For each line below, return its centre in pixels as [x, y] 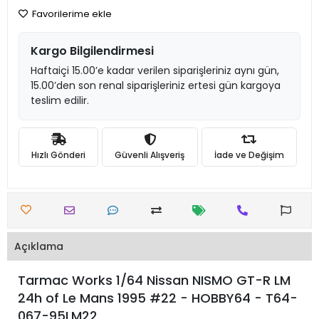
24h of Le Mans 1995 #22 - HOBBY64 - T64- [158, 298]
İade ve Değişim [249, 155]
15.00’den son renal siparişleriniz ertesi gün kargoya [156, 85]
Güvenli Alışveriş [150, 155]
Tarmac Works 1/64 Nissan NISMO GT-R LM [154, 280]
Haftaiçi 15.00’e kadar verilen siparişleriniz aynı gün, [155, 70]
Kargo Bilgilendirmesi [92, 51]
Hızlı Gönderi [59, 155]
